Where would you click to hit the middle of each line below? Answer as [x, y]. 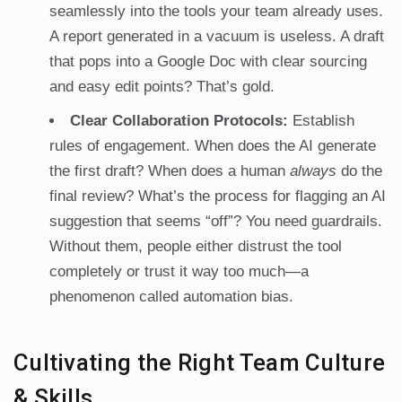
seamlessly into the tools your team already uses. [216, 12]
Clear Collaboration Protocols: [179, 121]
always [313, 171]
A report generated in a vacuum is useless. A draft [217, 37]
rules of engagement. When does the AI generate [213, 146]
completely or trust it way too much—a [179, 272]
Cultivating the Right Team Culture [200, 363]
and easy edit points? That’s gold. [162, 87]
